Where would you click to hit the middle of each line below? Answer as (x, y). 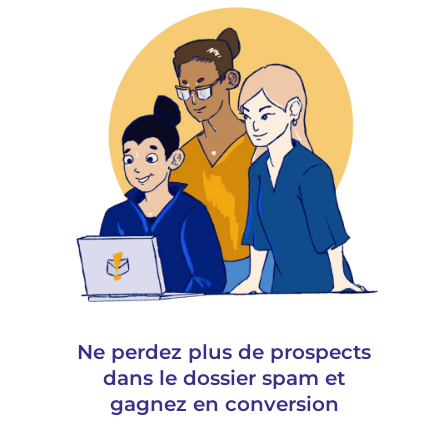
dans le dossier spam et (224, 378)
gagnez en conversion (224, 404)
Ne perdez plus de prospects (224, 352)
